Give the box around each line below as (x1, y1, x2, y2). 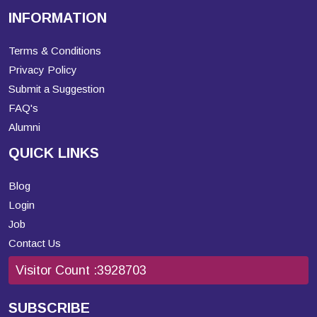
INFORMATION (8, 10, 107, 26)
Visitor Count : (16, 263, 97, 278)
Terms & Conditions (8, 45, 101, 57)
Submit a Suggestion (8, 83, 105, 96)
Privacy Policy (8, 64, 77, 76)
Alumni (8, 121, 40, 134)
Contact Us (8, 237, 61, 250)
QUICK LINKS (8, 145, 99, 161)
